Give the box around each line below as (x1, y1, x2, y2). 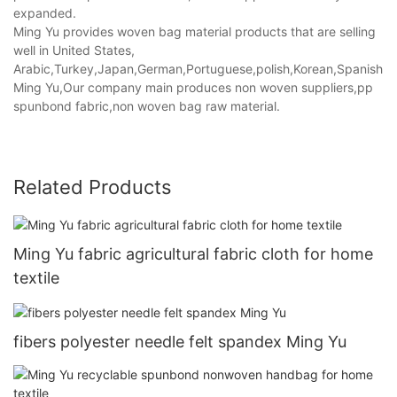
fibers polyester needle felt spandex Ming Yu (13, 331, 346, 351)
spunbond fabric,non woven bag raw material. (13, 97, 280, 113)
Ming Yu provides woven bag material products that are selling (13, 23, 376, 39)
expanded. (13, 4, 76, 20)
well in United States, (13, 42, 135, 58)
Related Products (13, 175, 172, 198)
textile (13, 268, 59, 287)
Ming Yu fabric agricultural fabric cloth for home (13, 244, 373, 263)
